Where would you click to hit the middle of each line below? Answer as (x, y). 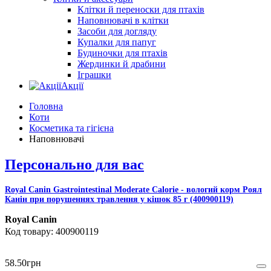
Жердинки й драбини (122, 64)
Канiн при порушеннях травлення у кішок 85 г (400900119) (119, 199)
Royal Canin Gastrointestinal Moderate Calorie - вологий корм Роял (133, 190)
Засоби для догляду (117, 31)
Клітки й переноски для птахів (141, 10)
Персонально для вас (74, 165)
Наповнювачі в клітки (123, 21)
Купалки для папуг (117, 42)
